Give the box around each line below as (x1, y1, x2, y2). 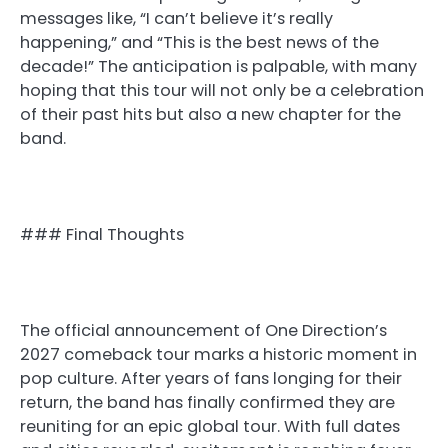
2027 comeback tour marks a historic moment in (20, 343, 417, 367)
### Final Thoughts (20, 222, 184, 246)
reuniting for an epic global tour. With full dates (20, 415, 400, 439)
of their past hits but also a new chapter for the (20, 102, 401, 126)
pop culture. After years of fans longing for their (20, 367, 402, 391)
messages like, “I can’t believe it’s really (20, 6, 333, 30)
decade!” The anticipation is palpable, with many (20, 54, 417, 78)
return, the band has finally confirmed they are (20, 391, 395, 415)
